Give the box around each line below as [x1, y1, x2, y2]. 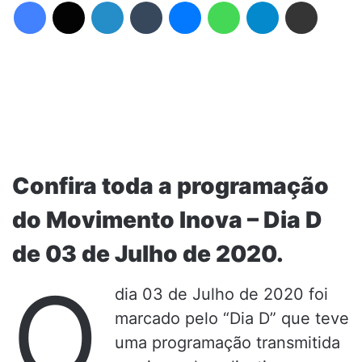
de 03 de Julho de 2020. [12, 240, 284, 267]
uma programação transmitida [115, 333, 340, 352]
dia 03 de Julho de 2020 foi [115, 284, 328, 304]
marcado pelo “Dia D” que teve [115, 309, 349, 328]
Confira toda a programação [12, 172, 329, 200]
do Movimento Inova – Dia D [12, 206, 322, 234]
